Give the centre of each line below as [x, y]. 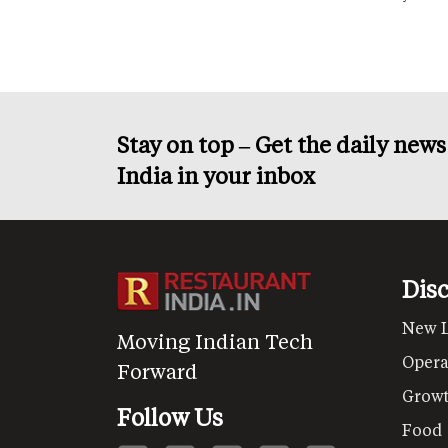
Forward [157, 370]
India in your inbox [216, 175]
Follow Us [170, 416]
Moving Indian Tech [215, 340]
